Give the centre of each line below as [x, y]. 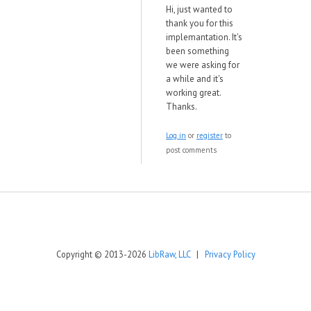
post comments [191, 150]
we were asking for [203, 65]
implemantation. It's [204, 37]
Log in [176, 135]
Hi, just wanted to [199, 9]
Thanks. [182, 107]
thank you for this [200, 23]
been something [197, 51]
